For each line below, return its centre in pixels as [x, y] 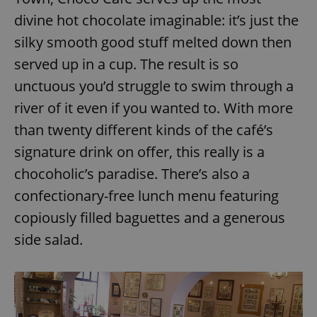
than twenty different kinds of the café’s [144, 130]
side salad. [48, 240]
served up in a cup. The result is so [126, 64]
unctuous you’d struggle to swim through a [154, 86]
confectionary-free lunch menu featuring [146, 196]
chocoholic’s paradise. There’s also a [132, 174]
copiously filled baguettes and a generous [150, 218]
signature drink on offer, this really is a [139, 152]
